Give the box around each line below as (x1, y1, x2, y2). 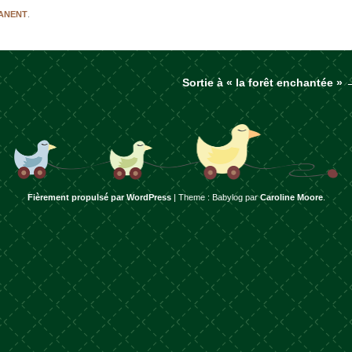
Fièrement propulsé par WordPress (27, 192, 171, 203)
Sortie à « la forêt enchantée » (182, 75, 346, 89)
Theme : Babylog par (178, 192, 260, 203)
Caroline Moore (259, 192, 323, 203)
